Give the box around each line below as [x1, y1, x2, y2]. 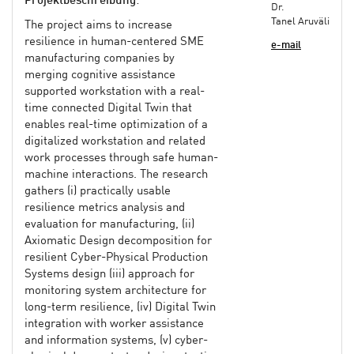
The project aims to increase [24, 19, 172, 32]
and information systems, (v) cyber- [24, 334, 208, 347]
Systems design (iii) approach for [24, 268, 194, 281]
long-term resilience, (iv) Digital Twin [24, 301, 216, 314]
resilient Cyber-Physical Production [24, 251, 208, 264]
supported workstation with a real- [24, 85, 205, 98]
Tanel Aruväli [270, 16, 330, 27]
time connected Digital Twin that [24, 102, 192, 115]
